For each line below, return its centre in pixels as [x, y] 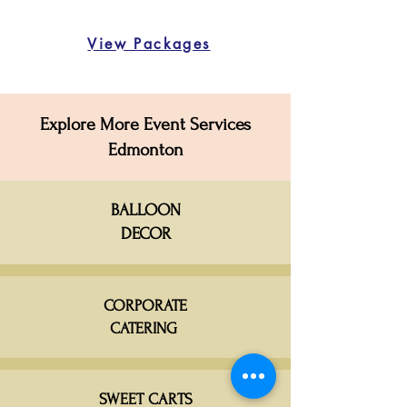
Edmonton [145, 150]
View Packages [149, 44]
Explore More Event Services [145, 125]
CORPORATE [145, 306]
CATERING [145, 329]
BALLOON [145, 211]
